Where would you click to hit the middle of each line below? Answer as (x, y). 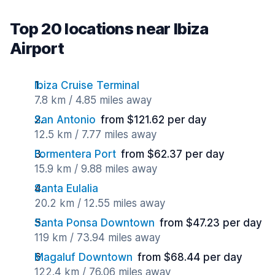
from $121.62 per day (154, 120)
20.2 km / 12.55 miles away (100, 203)
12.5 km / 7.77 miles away (95, 134)
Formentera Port (75, 154)
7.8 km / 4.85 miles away (93, 100)
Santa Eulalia (66, 188)
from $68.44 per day (190, 257)
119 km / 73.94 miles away (97, 238)
